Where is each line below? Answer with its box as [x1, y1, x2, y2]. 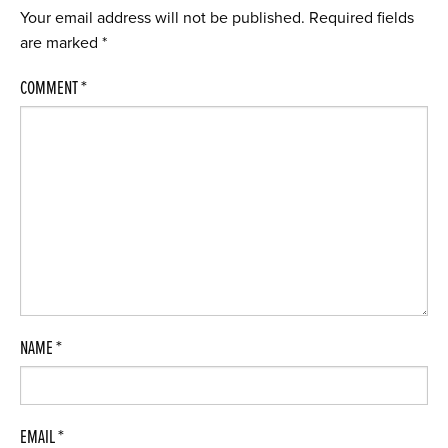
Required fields [309, 8, 414, 28]
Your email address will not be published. [20, 8, 305, 28]
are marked [20, 33, 102, 53]
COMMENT [20, 77, 81, 101]
